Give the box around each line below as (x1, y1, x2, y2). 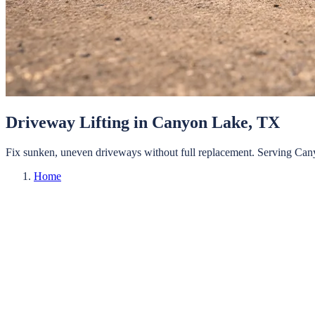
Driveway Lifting (6, 112, 129, 131)
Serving (255, 146, 295, 158)
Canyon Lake (152, 112, 248, 131)
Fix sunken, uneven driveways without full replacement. (6, 146, 255, 158)
